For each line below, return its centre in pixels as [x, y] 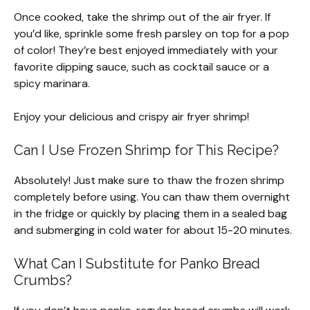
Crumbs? [43, 281]
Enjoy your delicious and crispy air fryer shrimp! [131, 117]
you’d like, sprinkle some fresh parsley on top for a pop [152, 34]
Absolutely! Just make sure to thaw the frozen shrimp [149, 181]
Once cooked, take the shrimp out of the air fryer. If [142, 17]
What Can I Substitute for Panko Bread [137, 264]
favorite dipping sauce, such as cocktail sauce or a [142, 67]
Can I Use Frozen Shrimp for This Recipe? [146, 151]
